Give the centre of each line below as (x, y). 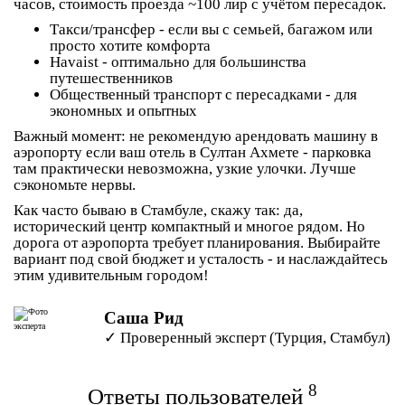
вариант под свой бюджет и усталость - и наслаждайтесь (201, 259)
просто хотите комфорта (130, 46)
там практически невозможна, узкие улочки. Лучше (185, 169)
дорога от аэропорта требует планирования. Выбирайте (197, 243)
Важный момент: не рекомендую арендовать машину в (196, 136)
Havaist (74, 62)
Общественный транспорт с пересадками (186, 94)
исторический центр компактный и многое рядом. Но (189, 226)
